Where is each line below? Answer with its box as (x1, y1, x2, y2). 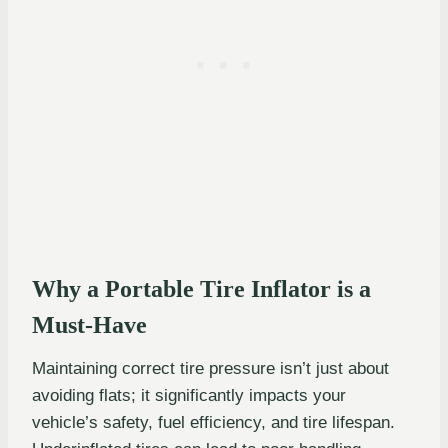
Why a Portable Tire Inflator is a (32, 276, 371, 303)
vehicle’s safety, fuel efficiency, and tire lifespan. (32, 413, 395, 433)
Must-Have (32, 312, 147, 339)
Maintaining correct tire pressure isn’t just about (32, 359, 389, 379)
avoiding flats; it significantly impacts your (32, 386, 346, 406)
